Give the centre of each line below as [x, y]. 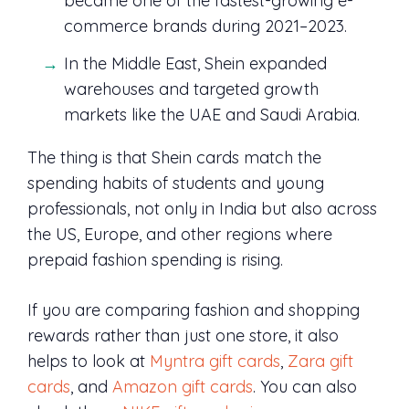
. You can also [305, 386]
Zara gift [320, 361]
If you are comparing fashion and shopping [194, 309]
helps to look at [89, 361]
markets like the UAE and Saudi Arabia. [212, 114]
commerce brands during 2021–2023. [205, 26]
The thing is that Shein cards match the [174, 157]
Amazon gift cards [183, 386]
